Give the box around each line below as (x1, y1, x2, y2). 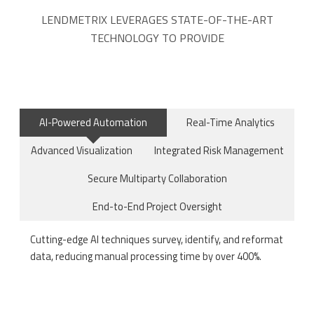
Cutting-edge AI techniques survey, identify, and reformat (29, 231, 283, 247)
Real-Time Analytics (186, 114, 275, 131)
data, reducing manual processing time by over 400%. (29, 247, 261, 264)
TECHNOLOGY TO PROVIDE (90, 29, 224, 47)
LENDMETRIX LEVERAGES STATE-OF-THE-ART (41, 11, 273, 29)
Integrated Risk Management (153, 142, 284, 159)
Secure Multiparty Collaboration (87, 170, 227, 187)
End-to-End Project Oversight (92, 198, 222, 215)
